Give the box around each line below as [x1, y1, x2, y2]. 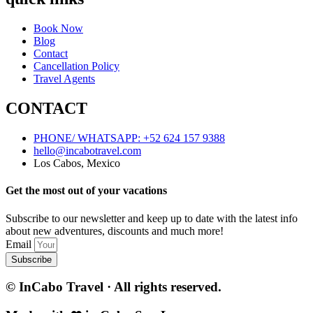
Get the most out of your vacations [6, 184, 167, 197]
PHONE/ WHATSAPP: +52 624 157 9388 [34, 132, 225, 145]
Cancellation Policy [34, 60, 119, 73]
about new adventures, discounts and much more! [6, 224, 224, 237]
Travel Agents [34, 73, 95, 85]
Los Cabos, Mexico [34, 157, 120, 170]
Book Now [34, 22, 83, 35]
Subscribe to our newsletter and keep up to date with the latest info [6, 212, 298, 224]
